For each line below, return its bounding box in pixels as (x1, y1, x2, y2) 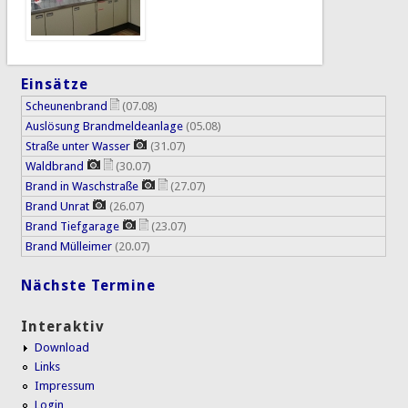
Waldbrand (25, 158, 85, 173)
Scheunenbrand (25, 98, 108, 113)
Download (35, 340, 90, 354)
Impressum (35, 378, 96, 393)
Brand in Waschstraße (25, 178, 139, 193)
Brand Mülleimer (25, 239, 113, 253)
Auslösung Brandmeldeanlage (25, 118, 184, 133)
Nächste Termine (21, 277, 157, 295)
